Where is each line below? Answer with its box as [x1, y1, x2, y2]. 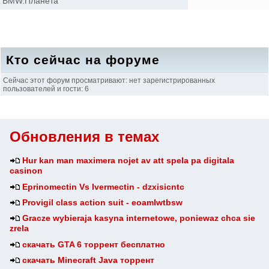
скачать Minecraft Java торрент [22, 255, 155, 265]
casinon [10, 166, 43, 177]
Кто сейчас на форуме [6, 53, 160, 67]
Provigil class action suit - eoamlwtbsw [22, 198, 183, 208]
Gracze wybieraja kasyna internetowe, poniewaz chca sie [22, 213, 256, 223]
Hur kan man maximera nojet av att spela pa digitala [22, 156, 235, 166]
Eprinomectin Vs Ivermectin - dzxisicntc [22, 182, 185, 192]
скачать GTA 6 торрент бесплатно [22, 240, 166, 250]
